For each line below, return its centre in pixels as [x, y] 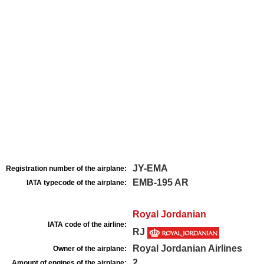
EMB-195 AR [161, 182]
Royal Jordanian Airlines [187, 248]
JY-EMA [150, 168]
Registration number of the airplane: [66, 169]
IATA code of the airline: [87, 225]
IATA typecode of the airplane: [77, 183]
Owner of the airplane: [90, 249]
